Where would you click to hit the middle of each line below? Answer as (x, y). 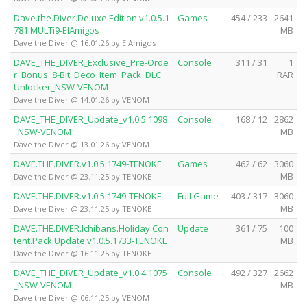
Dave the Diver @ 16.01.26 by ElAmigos (85, 42)
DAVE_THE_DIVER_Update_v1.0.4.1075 (90, 272)
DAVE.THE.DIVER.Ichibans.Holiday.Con (91, 228)
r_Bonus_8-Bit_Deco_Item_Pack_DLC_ (89, 74)
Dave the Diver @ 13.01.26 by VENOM (82, 144)
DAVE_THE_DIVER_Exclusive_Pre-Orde (91, 62)
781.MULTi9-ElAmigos (57, 30)
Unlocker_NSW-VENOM (61, 87)
